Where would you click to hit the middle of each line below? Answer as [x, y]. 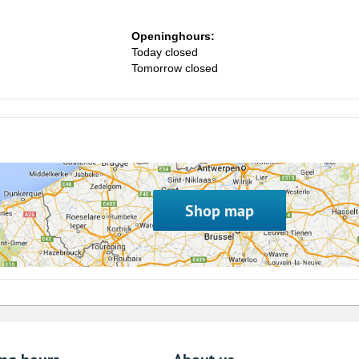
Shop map [219, 210]
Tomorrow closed [175, 68]
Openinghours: [173, 36]
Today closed [165, 52]
